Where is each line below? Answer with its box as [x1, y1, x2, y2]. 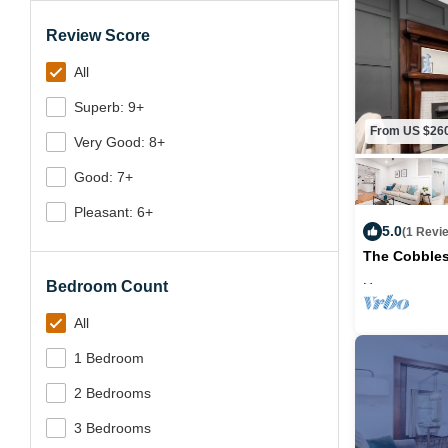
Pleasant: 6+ [74, 204, 153, 220]
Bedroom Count [46, 278, 168, 295]
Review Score [46, 27, 150, 44]
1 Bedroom [74, 350, 144, 366]
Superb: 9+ [74, 99, 144, 115]
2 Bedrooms [74, 385, 151, 401]
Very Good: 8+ [74, 134, 165, 150]
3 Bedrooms [74, 420, 151, 436]
